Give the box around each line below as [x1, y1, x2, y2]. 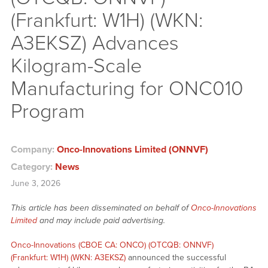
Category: [10, 161, 55, 173]
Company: [10, 144, 57, 156]
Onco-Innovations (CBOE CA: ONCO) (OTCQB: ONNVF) [10, 240, 214, 251]
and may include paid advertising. [39, 215, 167, 226]
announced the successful [125, 252, 226, 263]
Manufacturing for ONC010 [10, 76, 243, 101]
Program [10, 99, 90, 124]
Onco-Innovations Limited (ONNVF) [56, 144, 208, 156]
